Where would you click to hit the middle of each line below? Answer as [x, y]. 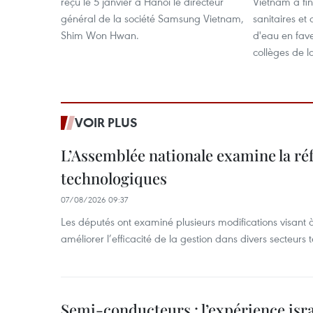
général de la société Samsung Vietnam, [152, 18]
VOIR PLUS [106, 122]
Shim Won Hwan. [100, 35]
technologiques [114, 178]
